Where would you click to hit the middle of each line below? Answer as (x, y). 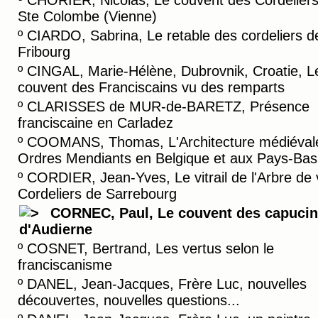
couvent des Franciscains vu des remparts (151, 87)
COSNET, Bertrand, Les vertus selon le (150, 248)
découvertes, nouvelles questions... (129, 300)
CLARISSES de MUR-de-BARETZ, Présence (168, 106)
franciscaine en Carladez (95, 123)
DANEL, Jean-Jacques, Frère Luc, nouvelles (167, 284)
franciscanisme (65, 265)
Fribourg (44, 52)
